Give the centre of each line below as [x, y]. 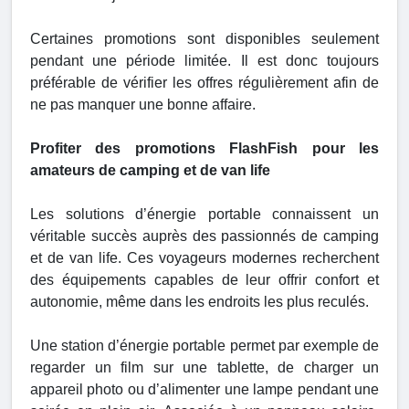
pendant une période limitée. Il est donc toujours [204, 61]
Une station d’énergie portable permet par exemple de [204, 346]
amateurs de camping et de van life [150, 171]
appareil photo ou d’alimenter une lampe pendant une [204, 390]
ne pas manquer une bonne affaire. [143, 105]
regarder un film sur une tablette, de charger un [204, 368]
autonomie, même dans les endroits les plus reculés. [199, 302]
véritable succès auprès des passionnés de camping [204, 236]
